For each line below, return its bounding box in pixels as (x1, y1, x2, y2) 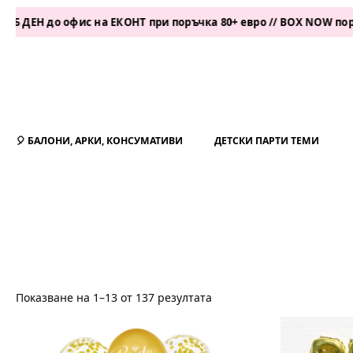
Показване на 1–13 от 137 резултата (16, 290, 212, 305)
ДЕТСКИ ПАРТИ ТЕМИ (214, 133, 319, 147)
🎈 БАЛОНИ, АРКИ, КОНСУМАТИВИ (16, 133, 183, 147)
